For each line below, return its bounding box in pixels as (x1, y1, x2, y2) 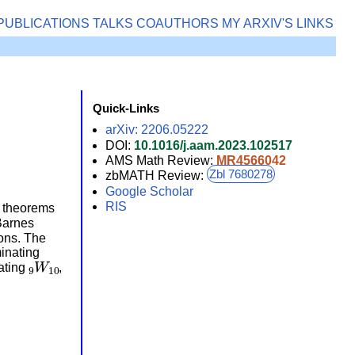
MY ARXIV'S (222, 17, 294, 31)
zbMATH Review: (105, 169, 207, 183)
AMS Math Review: (105, 153, 216, 167)
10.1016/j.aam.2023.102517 (133, 138, 292, 152)
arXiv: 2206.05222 (105, 123, 208, 137)
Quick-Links (92, 101, 159, 115)
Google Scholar (105, 184, 193, 198)
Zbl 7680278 (208, 167, 273, 181)
